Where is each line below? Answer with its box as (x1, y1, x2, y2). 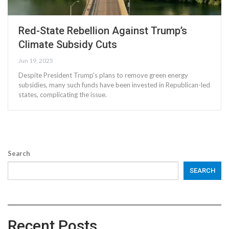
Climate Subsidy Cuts (18, 38, 117, 51)
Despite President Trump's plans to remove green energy (18, 71, 188, 79)
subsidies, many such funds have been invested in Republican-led (18, 80, 210, 89)
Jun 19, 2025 (18, 56, 53, 64)
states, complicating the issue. (18, 90, 107, 99)
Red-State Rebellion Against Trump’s (18, 24, 187, 37)
